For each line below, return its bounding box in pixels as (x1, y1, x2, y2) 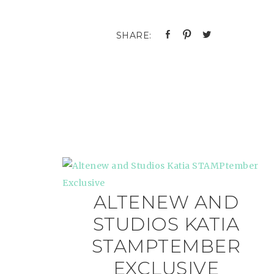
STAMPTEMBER (91, 235, 241, 257)
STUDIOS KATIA (92, 213, 240, 235)
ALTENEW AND (93, 191, 239, 213)
